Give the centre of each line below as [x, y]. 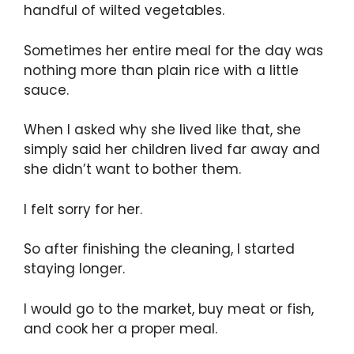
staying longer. [74, 269]
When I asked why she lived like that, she [162, 130]
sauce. [46, 90]
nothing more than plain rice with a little [161, 70]
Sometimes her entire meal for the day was [173, 50]
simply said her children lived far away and [172, 150]
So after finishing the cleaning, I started [159, 249]
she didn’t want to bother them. [132, 169]
